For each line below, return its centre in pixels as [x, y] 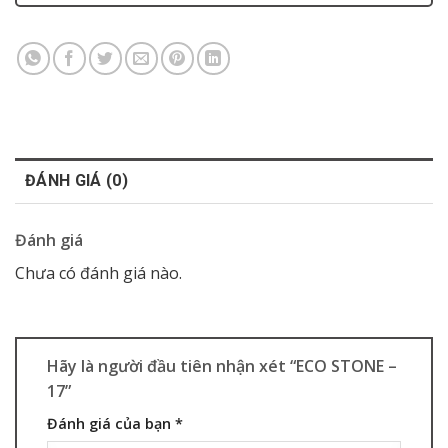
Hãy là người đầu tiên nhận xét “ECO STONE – [222, 366]
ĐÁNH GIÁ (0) [76, 181]
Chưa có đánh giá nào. [98, 273]
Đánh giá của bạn [111, 424]
